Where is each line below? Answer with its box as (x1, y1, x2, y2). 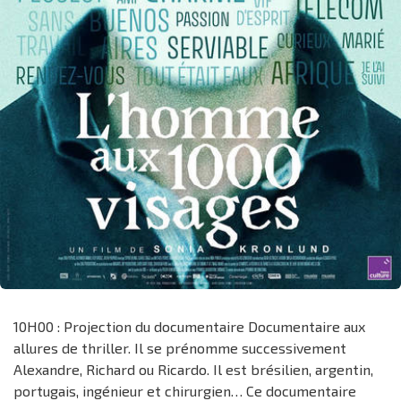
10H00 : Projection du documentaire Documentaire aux (13, 317, 365, 335)
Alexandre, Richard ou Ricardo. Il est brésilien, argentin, (13, 360, 373, 378)
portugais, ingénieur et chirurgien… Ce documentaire (13, 381, 356, 399)
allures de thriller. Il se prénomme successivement (13, 338, 346, 356)
